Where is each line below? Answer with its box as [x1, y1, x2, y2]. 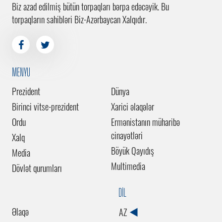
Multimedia [111, 159, 145, 172]
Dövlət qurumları [12, 161, 62, 174]
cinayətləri [111, 128, 143, 142]
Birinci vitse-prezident [12, 100, 79, 113]
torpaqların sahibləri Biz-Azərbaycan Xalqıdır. [12, 12, 147, 26]
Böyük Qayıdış [111, 144, 154, 157]
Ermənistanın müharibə [111, 115, 180, 128]
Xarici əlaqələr [111, 100, 154, 113]
